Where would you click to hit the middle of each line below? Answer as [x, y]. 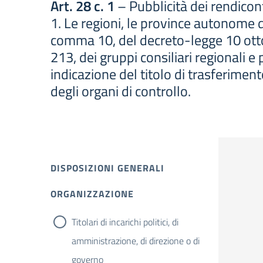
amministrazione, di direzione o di [136, 241]
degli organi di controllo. [121, 91]
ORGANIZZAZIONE [92, 194]
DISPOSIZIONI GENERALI [107, 168]
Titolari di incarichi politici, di [125, 222]
